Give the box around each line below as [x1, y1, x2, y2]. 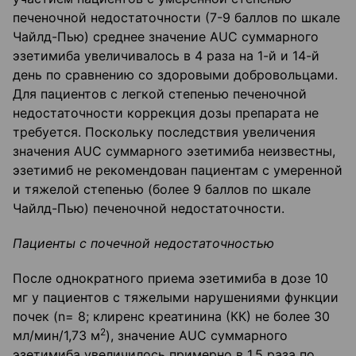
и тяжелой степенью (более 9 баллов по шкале [13, 181, 311, 198]
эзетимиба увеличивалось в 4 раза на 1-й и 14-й [13, 48, 319, 64]
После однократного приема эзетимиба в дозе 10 [13, 270, 328, 287]
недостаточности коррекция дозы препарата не [13, 105, 319, 122]
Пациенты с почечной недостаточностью [13, 235, 274, 252]
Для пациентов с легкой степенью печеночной [13, 86, 307, 103]
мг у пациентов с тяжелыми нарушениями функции [13, 289, 339, 306]
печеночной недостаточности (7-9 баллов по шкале [13, 10, 340, 26]
